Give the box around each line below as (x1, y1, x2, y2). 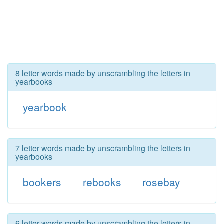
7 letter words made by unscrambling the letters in (15, 142, 190, 154)
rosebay (142, 174, 181, 189)
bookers (22, 174, 61, 189)
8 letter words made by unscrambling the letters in (15, 67, 190, 79)
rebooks (82, 174, 121, 189)
